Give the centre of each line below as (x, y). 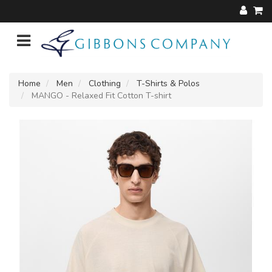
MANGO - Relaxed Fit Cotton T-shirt (100, 95)
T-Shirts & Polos (168, 83)
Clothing (105, 83)
